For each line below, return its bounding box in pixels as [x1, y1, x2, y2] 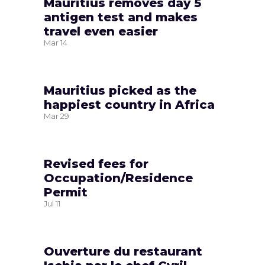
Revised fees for [44, 156, 148, 171]
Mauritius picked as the [44, 83, 196, 98]
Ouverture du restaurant [44, 244, 202, 258]
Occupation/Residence [44, 170, 193, 185]
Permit [44, 185, 88, 199]
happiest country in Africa [44, 97, 215, 112]
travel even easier [44, 24, 158, 38]
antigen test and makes [44, 9, 198, 24]
